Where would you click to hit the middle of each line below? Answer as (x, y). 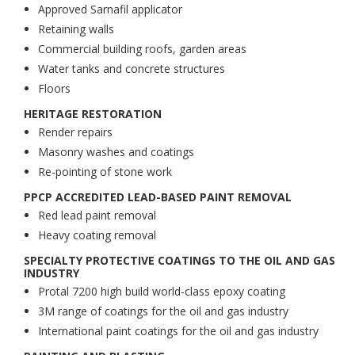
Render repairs (75, 132)
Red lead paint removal (97, 215)
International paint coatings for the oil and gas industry (178, 331)
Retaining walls (76, 29)
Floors (54, 88)
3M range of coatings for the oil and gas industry (163, 311)
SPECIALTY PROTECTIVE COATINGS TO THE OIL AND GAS (179, 260)
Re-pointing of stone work (105, 172)
